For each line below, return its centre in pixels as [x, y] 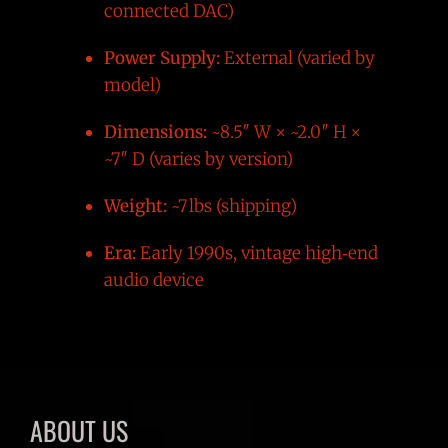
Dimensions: [155, 131]
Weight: [135, 205]
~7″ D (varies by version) [198, 158]
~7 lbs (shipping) [231, 205]
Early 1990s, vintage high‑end [256, 252]
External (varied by [297, 57]
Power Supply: [161, 57]
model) [132, 84]
